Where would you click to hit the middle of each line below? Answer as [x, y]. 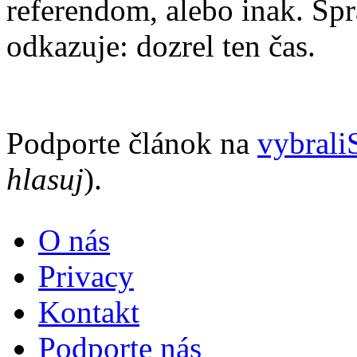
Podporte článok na [132, 143]
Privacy [86, 277]
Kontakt [89, 312]
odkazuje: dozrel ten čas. [161, 46]
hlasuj [45, 179]
